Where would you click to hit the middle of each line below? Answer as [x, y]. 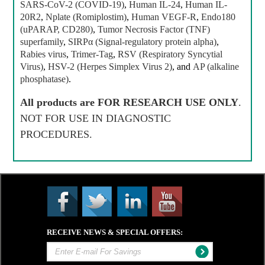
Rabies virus [43, 54]
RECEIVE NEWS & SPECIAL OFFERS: [115, 232]
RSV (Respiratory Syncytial [170, 54]
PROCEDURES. [56, 134]
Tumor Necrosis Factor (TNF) [154, 29]
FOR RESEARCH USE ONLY [168, 102]
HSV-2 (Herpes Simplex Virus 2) [110, 67]
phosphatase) [45, 79]
